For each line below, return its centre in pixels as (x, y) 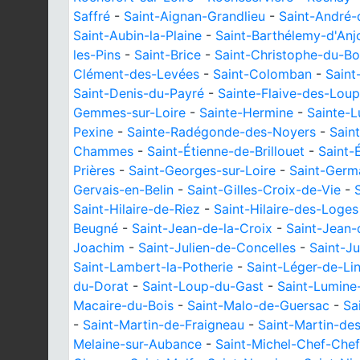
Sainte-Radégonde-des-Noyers (221, 132)
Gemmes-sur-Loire (129, 112)
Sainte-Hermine (246, 112)
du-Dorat (101, 286)
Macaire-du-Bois (123, 305)
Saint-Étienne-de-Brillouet (226, 151)
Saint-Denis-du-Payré (139, 93)
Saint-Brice (168, 55)
